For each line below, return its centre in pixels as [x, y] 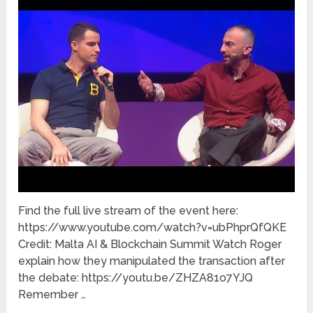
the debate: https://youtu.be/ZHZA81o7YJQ [136, 277]
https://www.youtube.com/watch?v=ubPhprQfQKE [153, 227]
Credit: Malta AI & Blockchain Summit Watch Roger [150, 244]
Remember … [52, 294]
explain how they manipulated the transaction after [152, 261]
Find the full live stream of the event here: [129, 210]
